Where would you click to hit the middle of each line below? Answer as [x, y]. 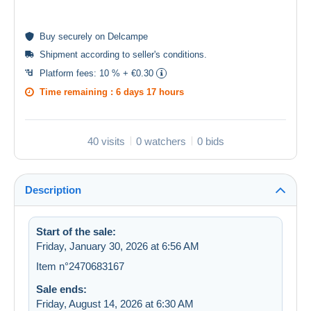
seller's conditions [168, 54]
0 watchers [161, 141]
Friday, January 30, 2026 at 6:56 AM [118, 246]
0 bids [210, 141]
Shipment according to [86, 54]
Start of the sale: [76, 231]
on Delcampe [120, 36]
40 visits [106, 141]
